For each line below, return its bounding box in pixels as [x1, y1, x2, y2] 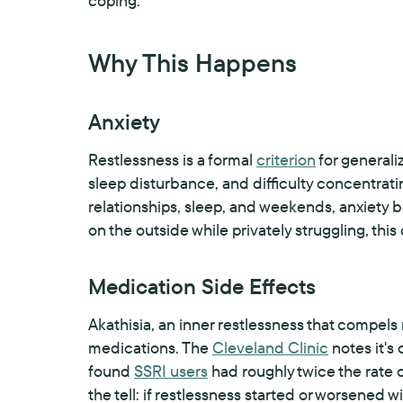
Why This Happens [88, 47, 297, 78]
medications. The [88, 337, 212, 358]
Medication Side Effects [88, 273, 316, 300]
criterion [256, 149, 316, 170]
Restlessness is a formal [88, 149, 256, 170]
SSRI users [134, 361, 208, 381]
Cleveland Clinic [212, 337, 328, 358]
